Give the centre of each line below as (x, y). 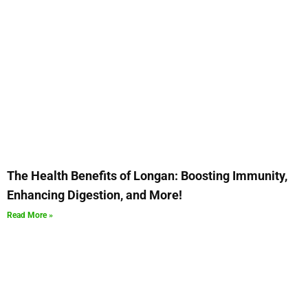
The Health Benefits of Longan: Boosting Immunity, (147, 176)
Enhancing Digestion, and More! (95, 195)
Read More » (30, 216)
